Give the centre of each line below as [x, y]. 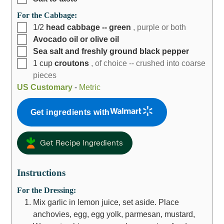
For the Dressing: [46, 190]
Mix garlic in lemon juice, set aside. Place [106, 202]
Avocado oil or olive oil [76, 39]
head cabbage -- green [88, 27]
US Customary [44, 87]
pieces [44, 75]
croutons [71, 63]
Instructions [41, 172]
